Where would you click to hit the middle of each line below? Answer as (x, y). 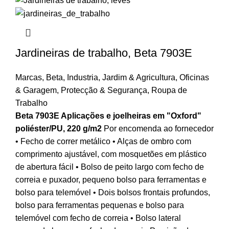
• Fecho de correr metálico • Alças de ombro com (103, 142)
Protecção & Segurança (104, 90)
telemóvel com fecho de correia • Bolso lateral (98, 218)
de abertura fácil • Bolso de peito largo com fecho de (110, 167)
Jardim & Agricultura (139, 78)
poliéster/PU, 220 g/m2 (59, 129)
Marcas (29, 78)
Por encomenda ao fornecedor (158, 129)
